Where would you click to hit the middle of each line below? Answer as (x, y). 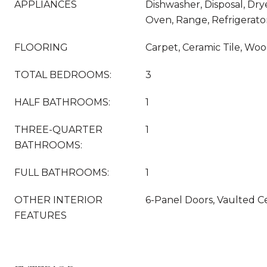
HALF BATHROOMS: (62, 102)
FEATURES (41, 215)
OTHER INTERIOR (58, 200)
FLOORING (41, 47)
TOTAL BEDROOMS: (63, 75)
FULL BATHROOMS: (62, 173)
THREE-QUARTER (58, 130)
